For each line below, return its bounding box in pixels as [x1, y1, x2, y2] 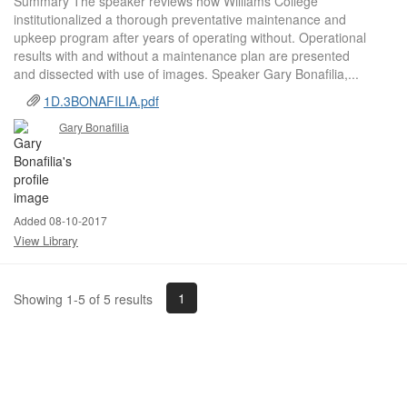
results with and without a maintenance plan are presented [14, 46, 350, 65]
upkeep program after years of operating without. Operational [14, 28, 366, 46]
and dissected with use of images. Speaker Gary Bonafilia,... [14, 65, 359, 83]
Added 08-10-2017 [14, 213, 107, 228]
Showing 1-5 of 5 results [14, 289, 153, 308]
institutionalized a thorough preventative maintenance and [14, 10, 346, 28]
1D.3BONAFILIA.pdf [44, 92, 159, 110]
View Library [14, 232, 78, 249]
